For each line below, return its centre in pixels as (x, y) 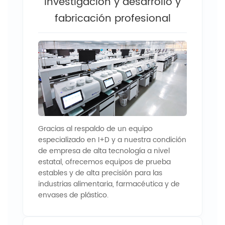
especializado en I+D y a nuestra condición (112, 140)
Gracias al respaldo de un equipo (95, 129)
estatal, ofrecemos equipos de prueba (104, 162)
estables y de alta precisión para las (100, 173)
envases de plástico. (73, 195)
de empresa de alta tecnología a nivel (104, 151)
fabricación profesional (113, 19)
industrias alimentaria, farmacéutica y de (109, 184)
